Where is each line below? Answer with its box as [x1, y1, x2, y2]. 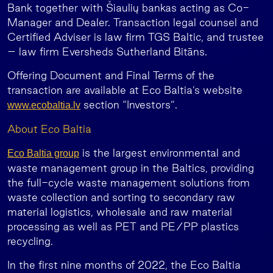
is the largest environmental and [79, 147, 240, 158]
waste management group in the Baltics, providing [7, 162, 254, 174]
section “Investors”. [80, 99, 177, 110]
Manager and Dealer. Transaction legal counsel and [7, 16, 258, 28]
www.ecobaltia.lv [7, 100, 80, 110]
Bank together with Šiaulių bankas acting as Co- [7, 2, 249, 13]
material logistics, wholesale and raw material [7, 206, 232, 218]
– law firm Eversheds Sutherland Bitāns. [7, 46, 207, 57]
